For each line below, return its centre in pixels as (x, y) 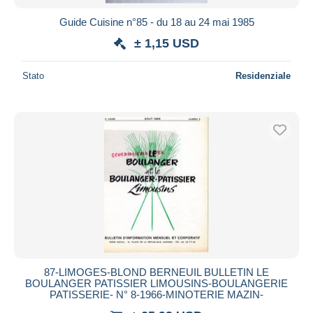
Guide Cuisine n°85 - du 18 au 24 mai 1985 (156, 22)
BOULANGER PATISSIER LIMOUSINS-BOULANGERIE (156, 283)
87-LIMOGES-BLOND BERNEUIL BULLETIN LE (156, 272)
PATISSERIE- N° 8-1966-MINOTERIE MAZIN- (156, 294)
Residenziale (263, 75)
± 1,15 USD (167, 43)
